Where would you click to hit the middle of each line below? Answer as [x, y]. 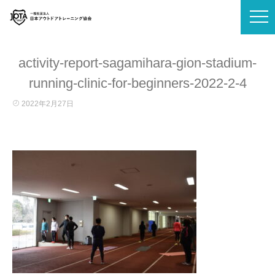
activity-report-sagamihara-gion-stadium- [137, 63]
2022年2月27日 [47, 104]
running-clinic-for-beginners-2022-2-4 [137, 83]
